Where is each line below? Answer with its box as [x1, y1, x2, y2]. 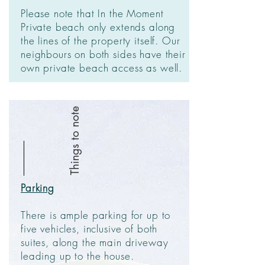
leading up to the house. [21, 249, 134, 263]
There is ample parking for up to [21, 208, 171, 222]
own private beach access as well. [21, 61, 186, 75]
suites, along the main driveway [21, 235, 169, 249]
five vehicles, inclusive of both [21, 222, 158, 235]
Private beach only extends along [21, 20, 176, 34]
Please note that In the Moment [21, 7, 164, 20]
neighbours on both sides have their [21, 47, 186, 61]
